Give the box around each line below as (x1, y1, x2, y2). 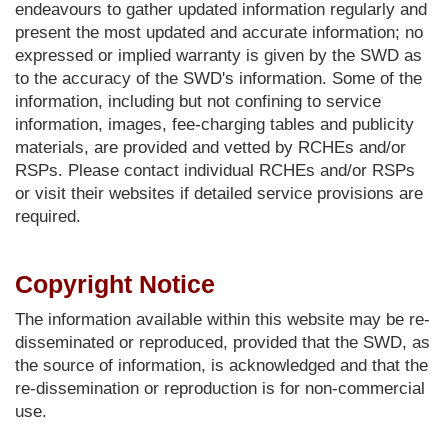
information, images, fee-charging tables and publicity (15, 115, 414, 134)
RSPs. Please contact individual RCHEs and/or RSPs (15, 161, 415, 180)
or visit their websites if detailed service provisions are (15, 184, 423, 203)
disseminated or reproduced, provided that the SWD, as (15, 333, 430, 352)
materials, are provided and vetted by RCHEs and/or (15, 138, 406, 157)
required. (15, 207, 81, 226)
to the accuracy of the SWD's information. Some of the (15, 69, 422, 88)
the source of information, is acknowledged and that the (15, 356, 428, 375)
